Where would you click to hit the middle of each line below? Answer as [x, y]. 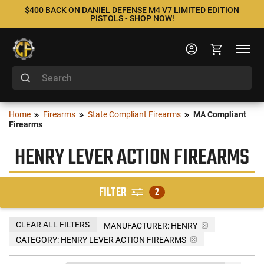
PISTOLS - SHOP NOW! [132, 18]
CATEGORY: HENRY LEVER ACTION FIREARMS [101, 240]
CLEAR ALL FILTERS [53, 224]
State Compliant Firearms [134, 114]
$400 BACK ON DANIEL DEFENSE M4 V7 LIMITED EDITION [132, 10]
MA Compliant [220, 114]
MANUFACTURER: [136, 225]
